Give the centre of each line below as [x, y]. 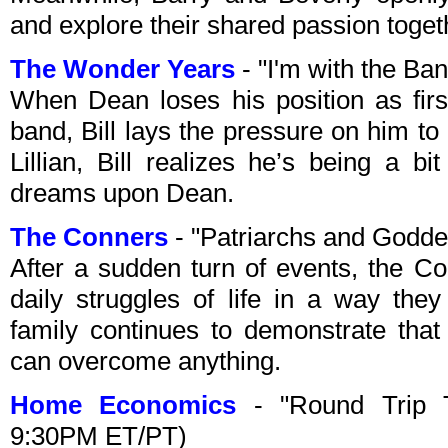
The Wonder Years [122, 69]
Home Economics [123, 405]
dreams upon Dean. [122, 193]
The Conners [89, 237]
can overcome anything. [145, 361]
